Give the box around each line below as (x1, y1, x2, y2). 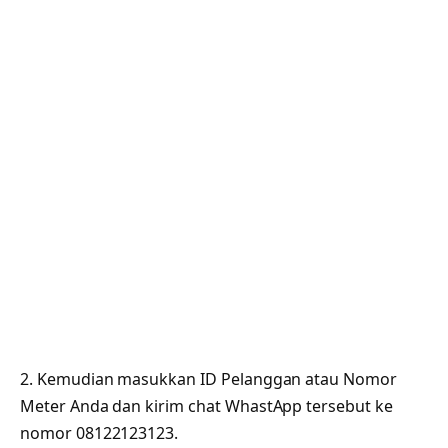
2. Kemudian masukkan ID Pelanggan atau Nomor (20, 368, 397, 391)
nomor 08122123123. (20, 422, 179, 445)
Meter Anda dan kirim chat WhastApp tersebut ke (20, 395, 393, 418)
